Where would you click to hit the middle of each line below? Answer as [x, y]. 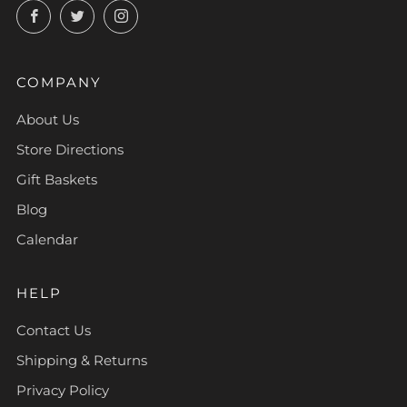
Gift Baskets [57, 179]
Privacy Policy [63, 390]
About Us [48, 119]
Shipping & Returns [82, 360]
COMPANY [59, 82]
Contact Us [54, 330]
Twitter [116, 12]
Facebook [82, 12]
